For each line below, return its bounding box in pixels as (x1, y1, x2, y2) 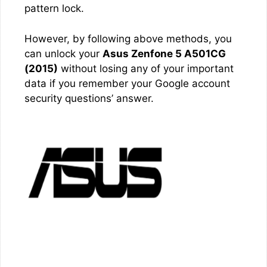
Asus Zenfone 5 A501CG (103, 47, 226, 60)
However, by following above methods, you (24, 32, 232, 45)
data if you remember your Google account (24, 77, 230, 89)
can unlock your (24, 47, 103, 60)
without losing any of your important (58, 62, 234, 74)
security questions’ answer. (24, 92, 154, 104)
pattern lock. (24, 2, 84, 14)
